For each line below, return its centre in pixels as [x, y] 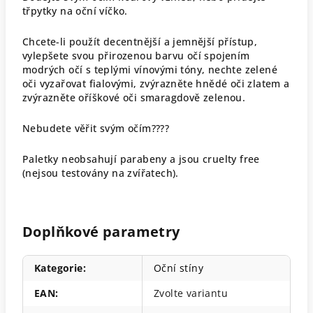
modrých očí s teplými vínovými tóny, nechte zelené [150, 69]
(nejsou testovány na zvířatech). [101, 173]
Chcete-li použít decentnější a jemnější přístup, [140, 41]
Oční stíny [179, 268]
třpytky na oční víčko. [75, 10]
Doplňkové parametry [101, 231]
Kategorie [59, 268]
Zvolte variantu [191, 293]
